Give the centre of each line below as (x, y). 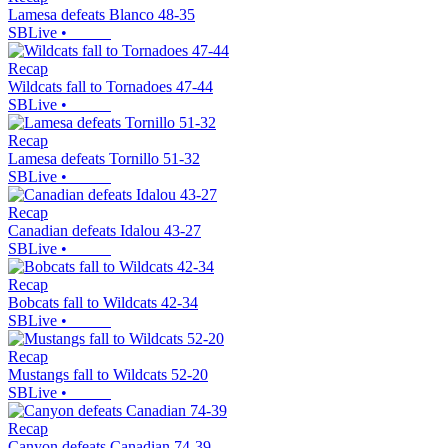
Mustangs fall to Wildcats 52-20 (108, 375)
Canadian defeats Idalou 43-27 (104, 231)
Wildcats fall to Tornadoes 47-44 (110, 87)
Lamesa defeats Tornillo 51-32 (104, 159)
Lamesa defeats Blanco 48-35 (101, 15)
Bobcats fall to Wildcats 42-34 (103, 303)
